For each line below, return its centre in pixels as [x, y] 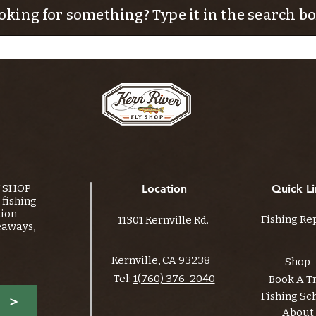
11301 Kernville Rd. [163, 220]
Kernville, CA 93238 [160, 261]
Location [164, 189]
